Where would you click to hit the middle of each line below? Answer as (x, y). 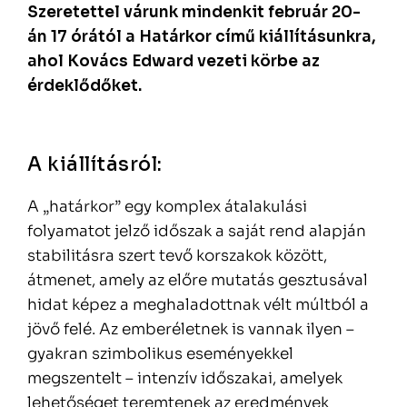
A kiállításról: (95, 165)
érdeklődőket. (84, 86)
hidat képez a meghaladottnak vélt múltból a (198, 305)
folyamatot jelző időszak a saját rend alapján (197, 232)
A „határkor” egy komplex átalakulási (167, 207)
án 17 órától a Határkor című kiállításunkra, (202, 37)
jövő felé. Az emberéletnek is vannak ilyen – (191, 330)
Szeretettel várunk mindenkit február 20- (194, 13)
